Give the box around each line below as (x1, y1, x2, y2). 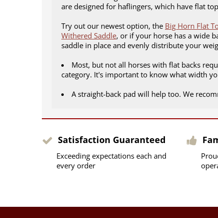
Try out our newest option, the (61, 20, 165, 31)
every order (56, 160, 95, 170)
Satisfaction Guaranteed (58, 133, 165, 145)
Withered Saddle (61, 30, 116, 40)
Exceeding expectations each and (56, 150, 166, 161)
